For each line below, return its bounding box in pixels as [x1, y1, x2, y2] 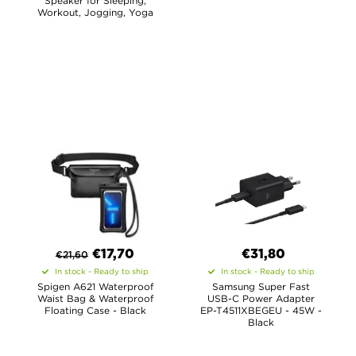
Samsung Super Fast [212, 281, 310, 292]
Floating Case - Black [44, 305, 146, 315]
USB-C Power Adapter [207, 293, 315, 304]
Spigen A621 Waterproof [37, 281, 153, 292]
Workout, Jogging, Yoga [37, 7, 153, 17]
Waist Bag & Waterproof [37, 293, 153, 304]
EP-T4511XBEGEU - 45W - [200, 305, 322, 315]
